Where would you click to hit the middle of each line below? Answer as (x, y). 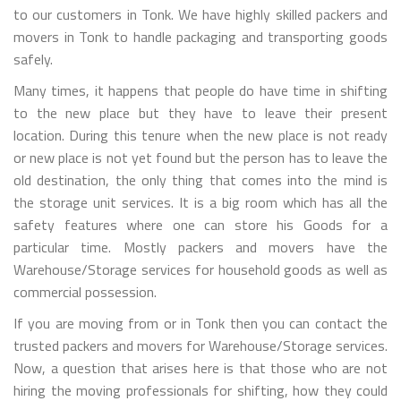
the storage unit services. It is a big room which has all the (200, 202)
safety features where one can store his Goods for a (200, 224)
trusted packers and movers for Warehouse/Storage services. (200, 345)
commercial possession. (85, 291)
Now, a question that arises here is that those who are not (200, 367)
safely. (33, 59)
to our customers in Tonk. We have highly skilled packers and (200, 14)
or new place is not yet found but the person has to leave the (200, 157)
